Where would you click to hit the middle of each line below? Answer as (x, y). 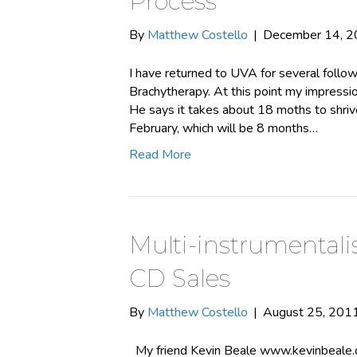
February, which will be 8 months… (224, 128)
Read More (160, 155)
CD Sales (180, 279)
